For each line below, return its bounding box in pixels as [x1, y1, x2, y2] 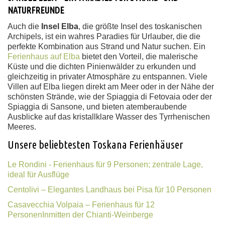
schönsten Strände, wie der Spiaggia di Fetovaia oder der [8, 92, 212, 101]
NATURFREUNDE [8, 5, 64, 15]
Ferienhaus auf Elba [8, 52, 80, 61]
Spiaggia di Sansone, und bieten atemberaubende [8, 102, 187, 111]
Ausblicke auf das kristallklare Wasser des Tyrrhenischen [8, 113, 210, 121]
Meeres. [8, 123, 36, 131]
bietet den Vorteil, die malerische [80, 52, 198, 61]
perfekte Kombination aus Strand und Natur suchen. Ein [8, 42, 205, 51]
